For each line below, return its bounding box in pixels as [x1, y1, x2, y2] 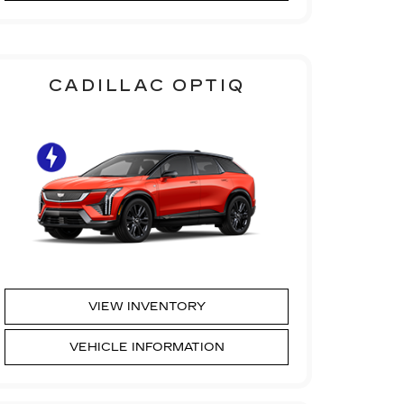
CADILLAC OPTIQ [48, 75, 245, 96]
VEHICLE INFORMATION [69, 339, 225, 354]
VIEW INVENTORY [87, 298, 206, 314]
